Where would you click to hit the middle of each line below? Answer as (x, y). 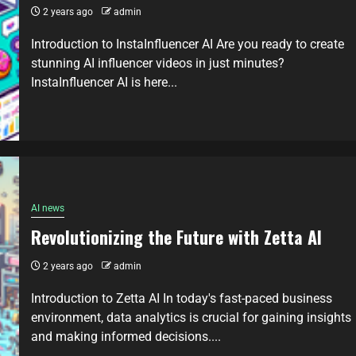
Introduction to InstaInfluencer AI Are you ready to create (188, 44)
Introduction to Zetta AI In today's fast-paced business (182, 298)
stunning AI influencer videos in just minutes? (158, 63)
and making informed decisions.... (126, 336)
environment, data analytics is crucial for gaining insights (191, 317)
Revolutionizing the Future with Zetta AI (176, 236)
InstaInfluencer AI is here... (104, 82)
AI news (48, 208)
